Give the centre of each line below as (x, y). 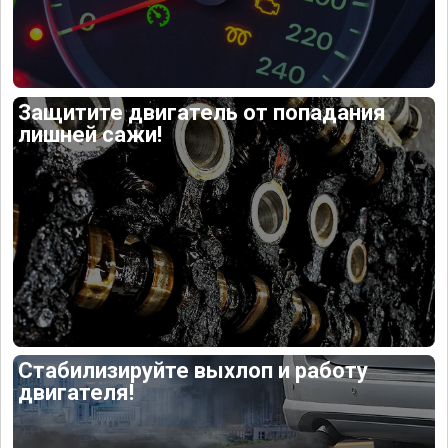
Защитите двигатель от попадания (202, 112)
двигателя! (76, 393)
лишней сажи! (90, 134)
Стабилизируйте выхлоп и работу (193, 371)
